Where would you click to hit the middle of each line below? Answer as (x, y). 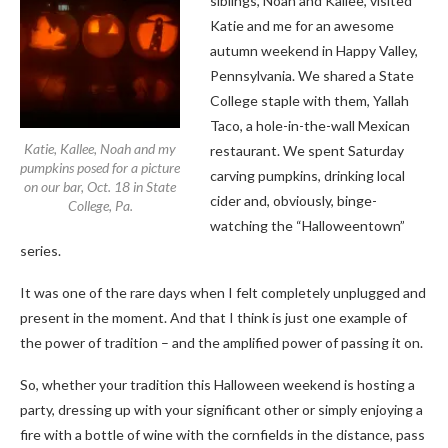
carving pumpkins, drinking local (307, 175)
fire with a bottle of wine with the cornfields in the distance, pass (222, 434)
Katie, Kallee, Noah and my (100, 148)
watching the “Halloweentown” (307, 225)
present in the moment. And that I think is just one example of (213, 317)
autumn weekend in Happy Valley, (314, 50)
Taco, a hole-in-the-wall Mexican (310, 125)
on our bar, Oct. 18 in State (100, 186)
